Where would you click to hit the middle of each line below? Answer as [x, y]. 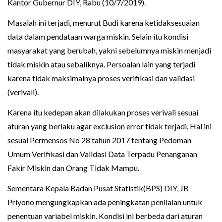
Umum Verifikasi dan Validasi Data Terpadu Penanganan [102, 154]
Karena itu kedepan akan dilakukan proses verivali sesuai [103, 112]
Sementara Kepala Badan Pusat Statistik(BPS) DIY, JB [98, 188]
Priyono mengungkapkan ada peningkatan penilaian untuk [105, 202]
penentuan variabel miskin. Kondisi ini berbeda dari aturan [105, 216]
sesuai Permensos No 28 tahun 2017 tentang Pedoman [99, 140]
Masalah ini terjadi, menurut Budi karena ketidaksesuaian [104, 23]
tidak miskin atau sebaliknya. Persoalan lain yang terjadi [101, 64]
